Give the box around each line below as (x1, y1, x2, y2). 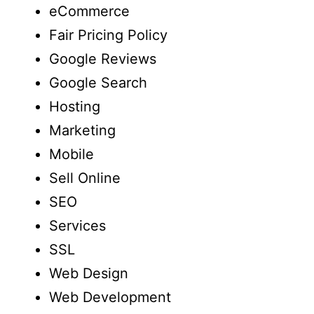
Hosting (49, 98, 100, 115)
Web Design (49, 265, 128, 282)
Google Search (49, 74, 147, 91)
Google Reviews (49, 50, 156, 67)
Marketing (49, 122, 116, 139)
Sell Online (49, 170, 121, 186)
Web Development (49, 289, 171, 306)
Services (49, 217, 106, 234)
